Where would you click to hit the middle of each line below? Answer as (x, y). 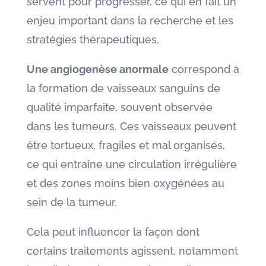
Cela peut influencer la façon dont (113, 232)
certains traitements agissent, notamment (132, 251)
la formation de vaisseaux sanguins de (123, 88)
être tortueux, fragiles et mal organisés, (126, 145)
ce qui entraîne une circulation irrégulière (132, 164)
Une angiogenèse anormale (97, 69)
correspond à (204, 69)
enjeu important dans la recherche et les (130, 20)
